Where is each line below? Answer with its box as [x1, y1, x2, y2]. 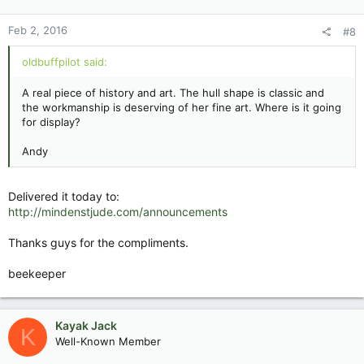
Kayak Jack [55, 318, 117, 332]
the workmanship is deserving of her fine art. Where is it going [22, 101, 341, 114]
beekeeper [8, 266, 66, 280]
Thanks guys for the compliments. [8, 236, 188, 249]
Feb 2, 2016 [8, 24, 67, 37]
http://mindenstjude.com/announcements [8, 205, 227, 219]
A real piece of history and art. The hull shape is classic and [22, 86, 324, 99]
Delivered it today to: [8, 189, 119, 203]
